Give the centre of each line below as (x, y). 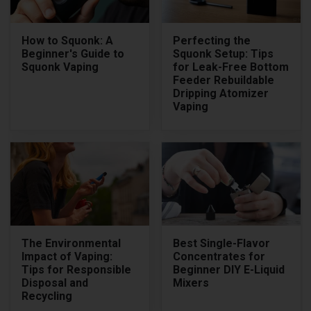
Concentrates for (219, 256)
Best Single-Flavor (221, 243)
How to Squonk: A (68, 40)
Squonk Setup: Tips (223, 53)
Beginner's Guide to (73, 53)
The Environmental (72, 243)
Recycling (47, 296)
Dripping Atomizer (221, 93)
